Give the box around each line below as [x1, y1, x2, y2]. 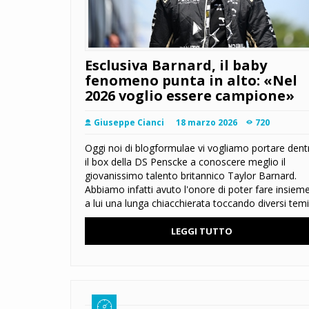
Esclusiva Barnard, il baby [85, 56, 267, 75]
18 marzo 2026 [176, 117, 237, 129]
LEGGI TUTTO [170, 225, 232, 238]
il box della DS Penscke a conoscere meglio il [85, 155, 286, 169]
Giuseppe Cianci [94, 117, 164, 129]
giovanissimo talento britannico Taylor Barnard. [85, 169, 297, 183]
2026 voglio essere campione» [85, 86, 295, 106]
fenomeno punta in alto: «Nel [85, 71, 297, 90]
